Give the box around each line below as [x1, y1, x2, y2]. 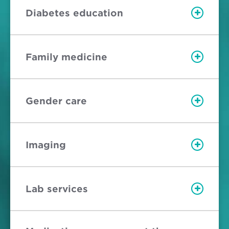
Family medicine [26, 51, 107, 62]
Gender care [26, 95, 87, 106]
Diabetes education [26, 7, 123, 18]
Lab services [26, 183, 88, 194]
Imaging [26, 139, 66, 150]
